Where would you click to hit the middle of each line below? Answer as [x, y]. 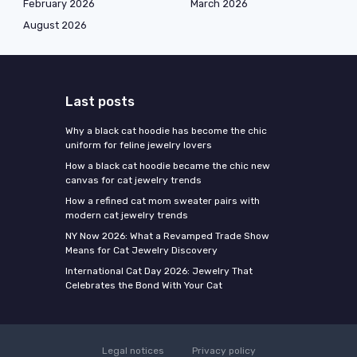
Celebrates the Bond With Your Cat [143, 286]
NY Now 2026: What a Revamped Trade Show [167, 236]
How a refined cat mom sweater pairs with [162, 201]
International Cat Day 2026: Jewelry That [159, 271]
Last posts [100, 102]
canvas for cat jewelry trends [133, 180]
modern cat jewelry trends [126, 216]
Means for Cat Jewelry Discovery [141, 251]
